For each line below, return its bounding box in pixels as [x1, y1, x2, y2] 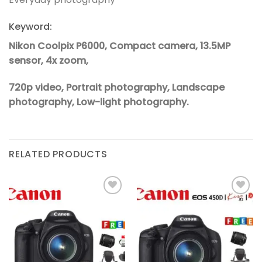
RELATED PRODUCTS [9, 147, 108, 161]
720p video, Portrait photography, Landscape [9, 81, 225, 95]
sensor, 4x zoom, [9, 54, 88, 68]
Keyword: [9, 20, 52, 34]
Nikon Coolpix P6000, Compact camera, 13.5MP [9, 39, 230, 53]
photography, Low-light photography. [9, 95, 189, 109]
